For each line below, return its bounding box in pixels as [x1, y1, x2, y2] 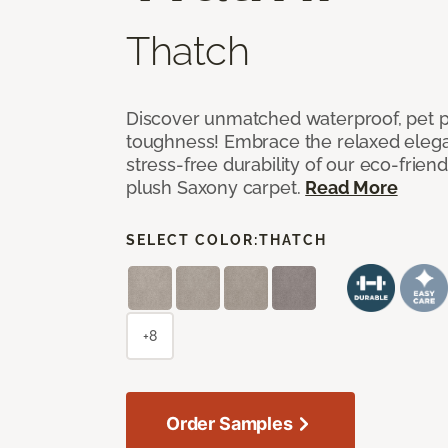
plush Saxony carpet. [126, 176, 306, 198]
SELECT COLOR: [126, 231, 259, 248]
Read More [305, 176, 398, 198]
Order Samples [166, 412, 293, 434]
